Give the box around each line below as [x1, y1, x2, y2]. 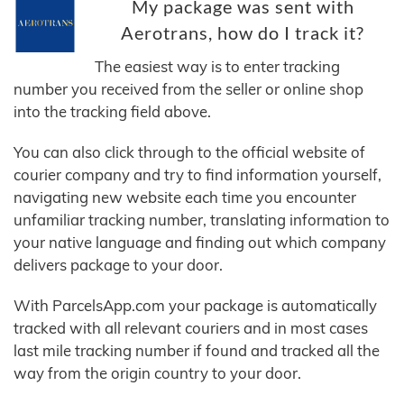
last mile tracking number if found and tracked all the [14, 341, 380, 361]
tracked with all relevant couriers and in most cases [14, 318, 368, 338]
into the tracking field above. [14, 102, 211, 122]
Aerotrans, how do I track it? [121, 23, 364, 44]
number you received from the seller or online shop [14, 79, 363, 99]
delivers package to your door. [14, 255, 223, 275]
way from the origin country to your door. [14, 363, 301, 383]
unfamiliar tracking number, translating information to [14, 210, 390, 230]
